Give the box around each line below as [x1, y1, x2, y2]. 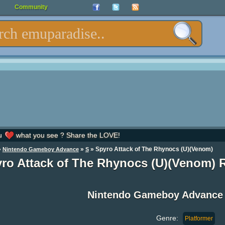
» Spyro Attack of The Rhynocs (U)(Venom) [88, 146, 213, 153]
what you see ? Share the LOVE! [14, 131, 120, 139]
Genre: [156, 213, 180, 222]
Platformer [184, 214, 213, 222]
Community [15, 4, 48, 11]
